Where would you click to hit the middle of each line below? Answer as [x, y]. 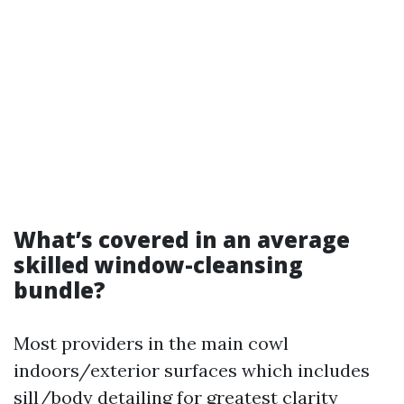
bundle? [60, 290]
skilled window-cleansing [158, 265]
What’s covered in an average [182, 239]
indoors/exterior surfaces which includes [192, 370]
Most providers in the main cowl [151, 343]
